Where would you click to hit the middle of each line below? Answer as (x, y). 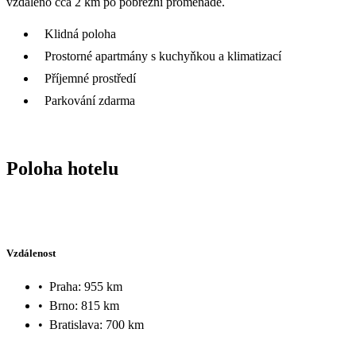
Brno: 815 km (84, 305)
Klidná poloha (80, 33)
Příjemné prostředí (90, 78)
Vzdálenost (31, 253)
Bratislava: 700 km (97, 324)
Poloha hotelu (62, 168)
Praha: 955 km (86, 286)
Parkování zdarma (90, 100)
